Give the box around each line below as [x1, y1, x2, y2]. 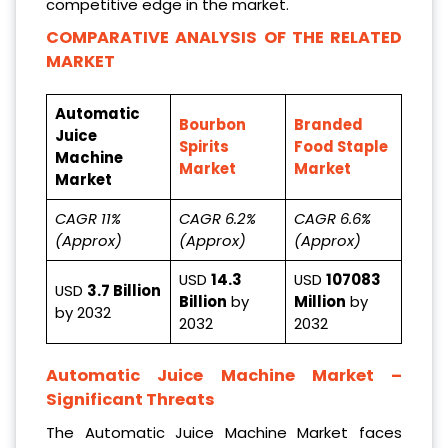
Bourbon [179, 113, 246, 135]
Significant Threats [46, 387, 215, 411]
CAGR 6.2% [179, 207, 256, 229]
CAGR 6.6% [294, 207, 371, 229]
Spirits [179, 135, 229, 157]
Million [294, 290, 346, 312]
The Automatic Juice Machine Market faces [46, 421, 402, 443]
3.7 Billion [87, 279, 161, 301]
